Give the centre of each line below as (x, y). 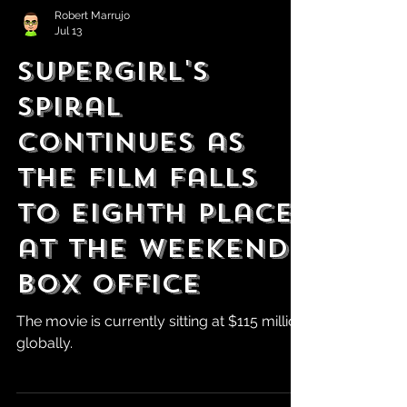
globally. (45, 381)
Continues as (130, 180)
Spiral (69, 145)
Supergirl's (113, 109)
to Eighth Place (155, 251)
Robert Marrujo (92, 54)
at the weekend (153, 287)
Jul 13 (68, 69)
